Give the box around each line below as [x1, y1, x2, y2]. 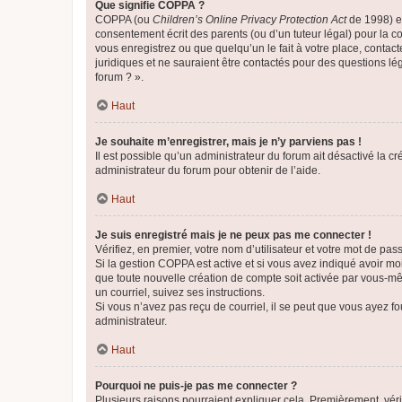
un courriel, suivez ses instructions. [95, 286, 265, 299]
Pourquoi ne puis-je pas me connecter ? [95, 380, 297, 392]
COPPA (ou [95, 13, 153, 26]
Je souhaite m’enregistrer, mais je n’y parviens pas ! [95, 135, 362, 148]
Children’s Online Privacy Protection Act [153, 13, 346, 26]
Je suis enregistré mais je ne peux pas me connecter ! [95, 229, 371, 241]
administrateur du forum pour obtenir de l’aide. [95, 164, 320, 177]
